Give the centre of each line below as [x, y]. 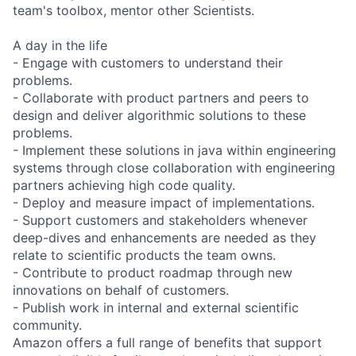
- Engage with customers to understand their [148, 62]
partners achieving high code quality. [124, 185]
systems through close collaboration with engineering [174, 167]
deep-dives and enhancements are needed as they [164, 237]
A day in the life [60, 45]
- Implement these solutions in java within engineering [174, 150]
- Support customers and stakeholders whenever [160, 220]
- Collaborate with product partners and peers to [161, 97]
